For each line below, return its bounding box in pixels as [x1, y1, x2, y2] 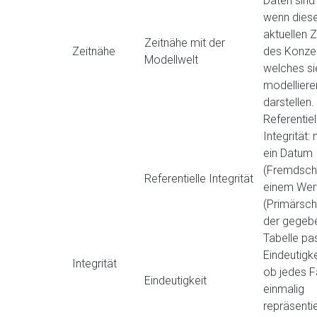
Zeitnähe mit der [144, 36, 225, 50]
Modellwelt [144, 53, 198, 67]
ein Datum [263, 146, 313, 160]
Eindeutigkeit [144, 274, 207, 287]
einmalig [263, 282, 304, 296]
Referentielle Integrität [144, 172, 253, 185]
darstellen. [263, 96, 314, 109]
